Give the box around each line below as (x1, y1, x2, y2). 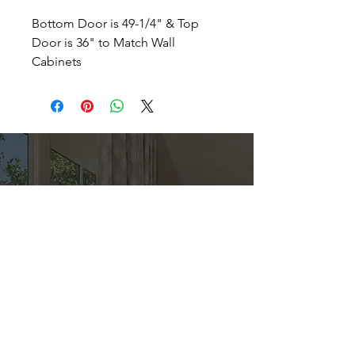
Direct (104, 219, 150, 240)
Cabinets (32, 54, 82, 69)
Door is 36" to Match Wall (32, 35, 175, 50)
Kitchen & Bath (85, 251, 169, 266)
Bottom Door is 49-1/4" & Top (32, 16, 199, 31)
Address (16, 323, 74, 342)
